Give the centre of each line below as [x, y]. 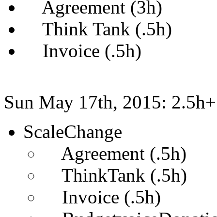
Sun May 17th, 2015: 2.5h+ [110, 102]
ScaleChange [75, 132]
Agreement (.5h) [115, 153]
